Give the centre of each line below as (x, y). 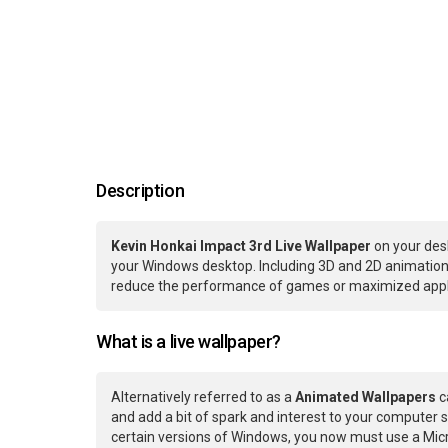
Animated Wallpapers (365, 397)
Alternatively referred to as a (203, 397)
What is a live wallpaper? (188, 342)
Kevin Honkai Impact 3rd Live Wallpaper (241, 246)
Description (140, 191)
